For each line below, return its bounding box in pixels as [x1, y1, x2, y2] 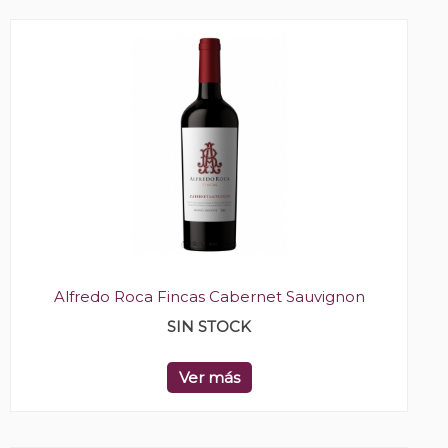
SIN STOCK [167, 317, 251, 337]
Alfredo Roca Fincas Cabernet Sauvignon [53, 287, 365, 307]
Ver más [178, 368, 240, 388]
